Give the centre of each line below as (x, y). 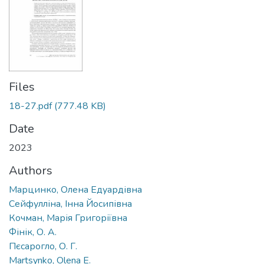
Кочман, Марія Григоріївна (68, 218)
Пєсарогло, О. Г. (43, 247)
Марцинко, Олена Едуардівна (75, 190)
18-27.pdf (30, 106)
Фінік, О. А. (33, 232)
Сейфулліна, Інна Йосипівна (70, 204)
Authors (31, 171)
